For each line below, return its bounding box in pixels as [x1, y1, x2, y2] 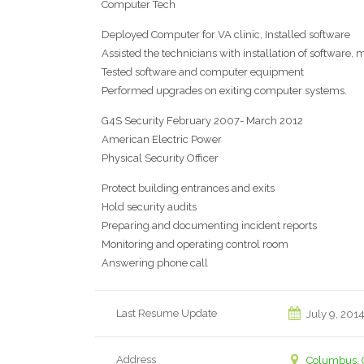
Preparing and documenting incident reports [101, 219, 317, 232]
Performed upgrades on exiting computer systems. [101, 84, 347, 97]
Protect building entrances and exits [101, 181, 275, 194]
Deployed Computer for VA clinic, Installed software [101, 28, 350, 41]
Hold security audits [101, 200, 197, 213]
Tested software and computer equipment [101, 65, 304, 78]
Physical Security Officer [101, 151, 219, 164]
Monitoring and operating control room [101, 237, 288, 250]
